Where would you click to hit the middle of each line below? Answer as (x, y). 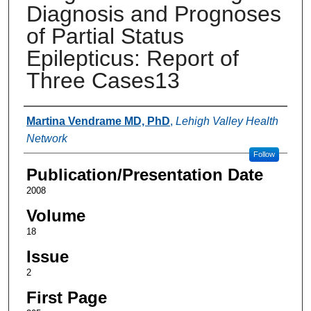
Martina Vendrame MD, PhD (98, 121)
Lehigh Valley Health (227, 121)
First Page (66, 297)
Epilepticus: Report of (132, 58)
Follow (264, 154)
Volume (56, 215)
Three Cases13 (103, 80)
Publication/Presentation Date (144, 174)
